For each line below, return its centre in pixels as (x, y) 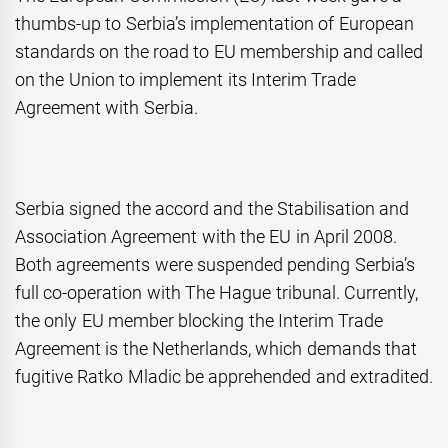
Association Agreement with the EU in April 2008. (206, 237)
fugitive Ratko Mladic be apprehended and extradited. (224, 377)
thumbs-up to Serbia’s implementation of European (214, 24)
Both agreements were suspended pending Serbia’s (215, 265)
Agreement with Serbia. (106, 108)
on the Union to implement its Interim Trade (186, 80)
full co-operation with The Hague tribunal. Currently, (216, 293)
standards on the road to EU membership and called (219, 52)
